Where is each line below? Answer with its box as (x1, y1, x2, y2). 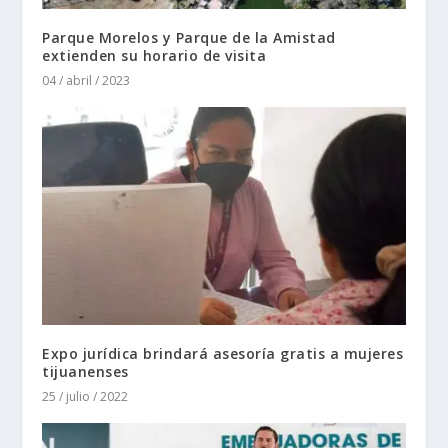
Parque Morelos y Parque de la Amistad (42, 28, 336, 48)
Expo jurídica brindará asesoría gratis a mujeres (42, 343, 404, 363)
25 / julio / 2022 (42, 387, 129, 405)
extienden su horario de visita (42, 46, 267, 66)
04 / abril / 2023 (42, 72, 131, 90)
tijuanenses (42, 361, 134, 381)
